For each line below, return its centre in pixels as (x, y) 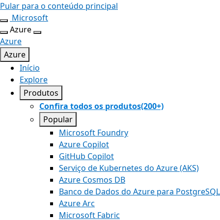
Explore (34, 80)
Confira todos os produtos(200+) (101, 106)
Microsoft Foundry (94, 133)
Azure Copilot (84, 144)
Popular (58, 119)
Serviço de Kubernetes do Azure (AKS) (129, 168)
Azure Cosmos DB (92, 180)
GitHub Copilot (86, 156)
